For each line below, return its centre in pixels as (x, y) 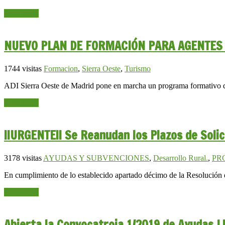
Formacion (61, 69)
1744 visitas (23, 69)
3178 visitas (23, 158)
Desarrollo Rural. (181, 158)
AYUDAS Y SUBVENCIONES (96, 158)
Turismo (138, 69)
